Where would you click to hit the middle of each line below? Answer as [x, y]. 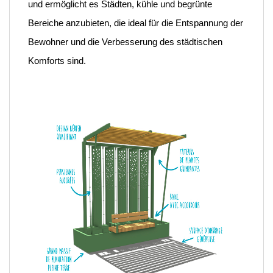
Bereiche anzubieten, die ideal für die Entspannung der [136, 23]
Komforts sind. [57, 61]
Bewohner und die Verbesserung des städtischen [125, 42]
